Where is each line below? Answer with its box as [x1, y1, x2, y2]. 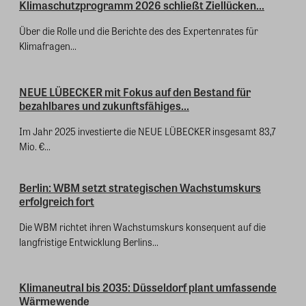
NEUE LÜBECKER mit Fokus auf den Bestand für [19, 83, 251, 100]
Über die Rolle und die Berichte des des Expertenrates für [19, 24, 258, 38]
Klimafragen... [19, 39, 76, 53]
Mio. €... [19, 139, 51, 153]
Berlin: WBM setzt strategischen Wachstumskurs [19, 179, 261, 195]
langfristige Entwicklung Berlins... [19, 234, 158, 249]
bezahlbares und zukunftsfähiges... [19, 97, 189, 113]
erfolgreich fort [19, 193, 94, 209]
